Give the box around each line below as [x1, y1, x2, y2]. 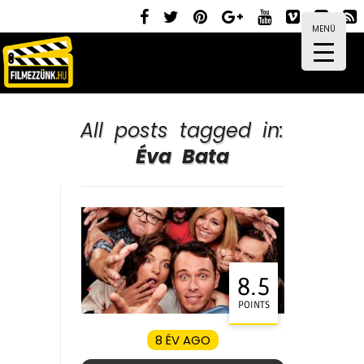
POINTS [237, 298, 270, 311]
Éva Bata [135, 143, 229, 170]
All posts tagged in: [80, 117, 284, 144]
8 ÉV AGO [155, 331, 210, 349]
